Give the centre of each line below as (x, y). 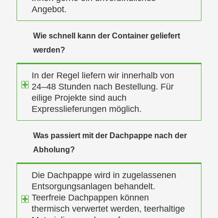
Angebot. (49, 9)
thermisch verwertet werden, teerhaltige (108, 209)
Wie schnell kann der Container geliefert (106, 36)
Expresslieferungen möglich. (86, 109)
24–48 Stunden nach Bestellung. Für (102, 87)
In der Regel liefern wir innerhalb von (103, 76)
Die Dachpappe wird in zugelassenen (104, 175)
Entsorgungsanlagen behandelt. (93, 187)
